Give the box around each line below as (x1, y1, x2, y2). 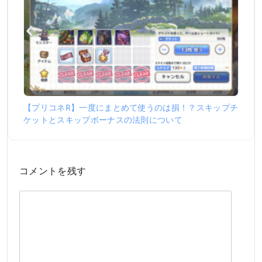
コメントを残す (19, 164, 87, 178)
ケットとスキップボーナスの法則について (23, 114, 183, 126)
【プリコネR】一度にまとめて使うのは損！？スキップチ (23, 102, 239, 113)
